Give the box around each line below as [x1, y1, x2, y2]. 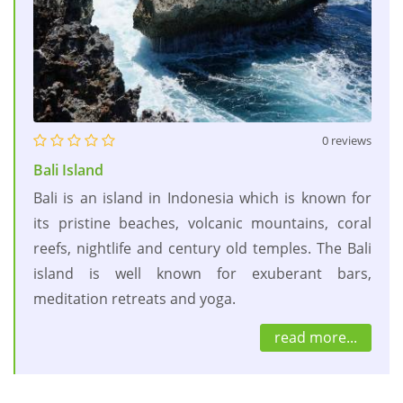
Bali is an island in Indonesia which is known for [33, 187, 372, 208]
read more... [274, 327, 357, 347]
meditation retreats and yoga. [33, 288, 236, 309]
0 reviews [322, 131, 372, 148]
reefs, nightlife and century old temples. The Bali [33, 237, 372, 258]
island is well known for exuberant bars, [33, 263, 372, 283]
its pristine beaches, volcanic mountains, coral [33, 212, 372, 233]
